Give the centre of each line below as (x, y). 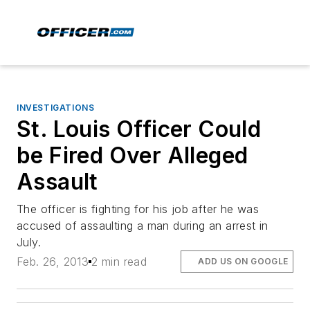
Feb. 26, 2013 (53, 262)
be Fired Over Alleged (133, 155)
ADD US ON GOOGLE (243, 262)
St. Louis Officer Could (139, 129)
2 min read (119, 262)
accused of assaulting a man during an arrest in (143, 226)
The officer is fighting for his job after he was (138, 209)
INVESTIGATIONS (56, 108)
